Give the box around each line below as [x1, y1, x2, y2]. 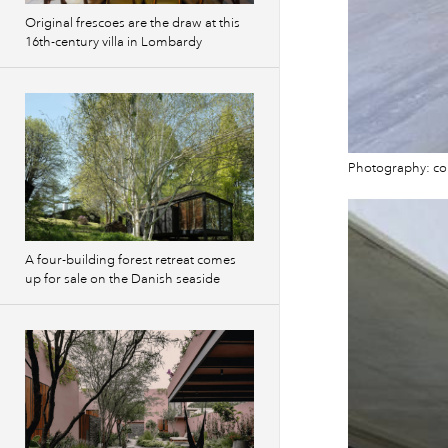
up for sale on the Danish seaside [25, 271, 220, 287]
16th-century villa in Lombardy [25, 34, 202, 50]
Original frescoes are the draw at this [25, 15, 240, 31]
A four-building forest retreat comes [25, 252, 236, 268]
